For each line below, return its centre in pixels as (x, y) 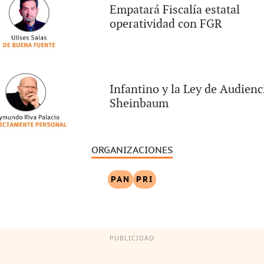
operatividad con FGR (166, 24)
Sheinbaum (139, 103)
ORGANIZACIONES (132, 150)
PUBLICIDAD (132, 238)
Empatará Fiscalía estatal (175, 10)
